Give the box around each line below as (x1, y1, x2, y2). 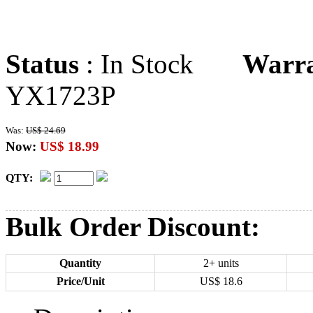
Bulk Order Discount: (6, 212, 260, 242)
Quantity (59, 257, 101, 269)
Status (6, 49, 79, 79)
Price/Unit (56, 275, 105, 287)
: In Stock (79, 49, 242, 79)
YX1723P (6, 80, 116, 110)
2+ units (203, 257, 239, 269)
